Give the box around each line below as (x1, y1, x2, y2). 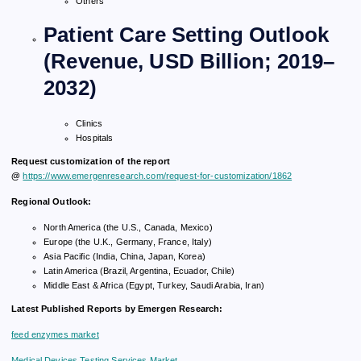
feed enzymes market (11, 330, 99, 340)
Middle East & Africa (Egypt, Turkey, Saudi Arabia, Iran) (44, 280, 264, 291)
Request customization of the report (11, 156, 171, 167)
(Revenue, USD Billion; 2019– (44, 49, 335, 74)
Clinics (76, 118, 103, 129)
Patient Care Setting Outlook (44, 23, 330, 48)
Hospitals (76, 133, 114, 143)
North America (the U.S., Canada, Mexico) (44, 222, 213, 233)
